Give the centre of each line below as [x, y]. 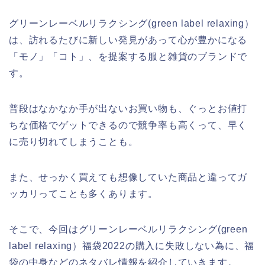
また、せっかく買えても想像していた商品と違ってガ [128, 177]
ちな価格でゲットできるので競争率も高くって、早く [128, 125]
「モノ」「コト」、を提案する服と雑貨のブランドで [128, 56]
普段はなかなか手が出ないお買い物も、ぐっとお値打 [128, 109]
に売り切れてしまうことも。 [74, 142]
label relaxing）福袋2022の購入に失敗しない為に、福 [132, 246]
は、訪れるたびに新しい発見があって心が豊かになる [128, 40]
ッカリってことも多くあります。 [84, 194]
